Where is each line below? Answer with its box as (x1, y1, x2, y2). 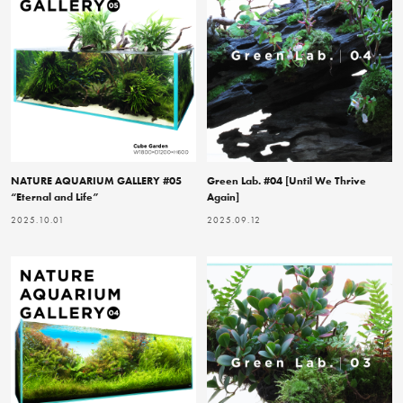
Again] (207, 189, 239, 204)
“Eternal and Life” (11, 189, 99, 204)
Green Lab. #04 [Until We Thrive (207, 173, 366, 188)
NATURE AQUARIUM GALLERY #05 (11, 173, 182, 188)
